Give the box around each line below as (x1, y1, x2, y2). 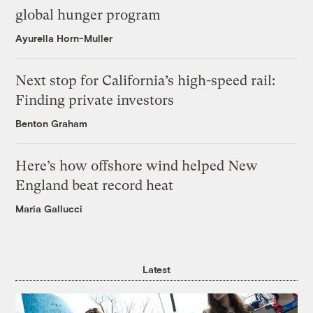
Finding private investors (15, 92, 175, 109)
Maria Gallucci (15, 203, 83, 215)
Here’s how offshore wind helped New (15, 158, 259, 175)
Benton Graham (15, 117, 88, 130)
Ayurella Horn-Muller (15, 32, 113, 45)
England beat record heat (15, 177, 174, 194)
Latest (143, 263, 170, 276)
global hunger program (15, 7, 161, 24)
